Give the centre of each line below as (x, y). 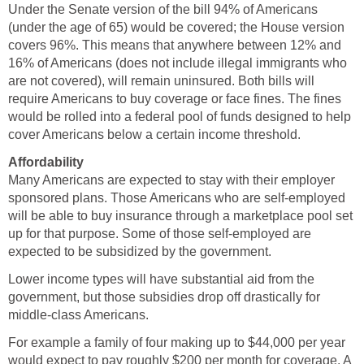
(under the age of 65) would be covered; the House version (176, 27)
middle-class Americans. (78, 314)
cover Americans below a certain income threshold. (154, 134)
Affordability (46, 162)
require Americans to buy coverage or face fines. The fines (175, 98)
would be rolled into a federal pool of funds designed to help (180, 116)
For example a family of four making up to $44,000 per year (177, 342)
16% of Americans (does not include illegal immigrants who (178, 63)
